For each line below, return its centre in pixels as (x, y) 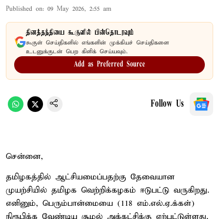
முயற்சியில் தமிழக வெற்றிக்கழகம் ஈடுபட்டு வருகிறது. (108, 190)
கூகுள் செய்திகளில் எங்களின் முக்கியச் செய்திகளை (98, 43)
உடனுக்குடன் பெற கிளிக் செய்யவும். (77, 51)
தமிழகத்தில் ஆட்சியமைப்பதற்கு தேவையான (90, 177)
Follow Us (167, 104)
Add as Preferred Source (109, 64)
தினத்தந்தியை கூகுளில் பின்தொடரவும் (80, 33)
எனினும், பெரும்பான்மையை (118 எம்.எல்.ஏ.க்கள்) (100, 203)
